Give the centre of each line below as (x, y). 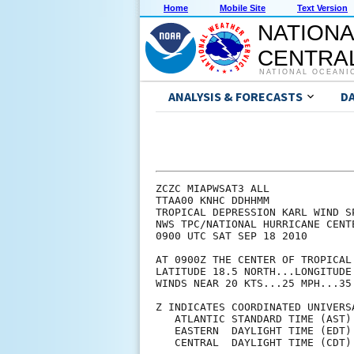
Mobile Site (243, 8)
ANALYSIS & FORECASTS (235, 97)
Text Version (322, 8)
